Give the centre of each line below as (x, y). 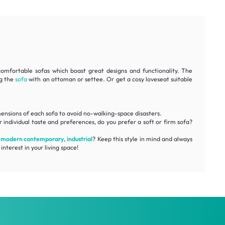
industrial (80, 139)
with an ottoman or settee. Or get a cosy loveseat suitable (110, 79)
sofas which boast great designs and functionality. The (113, 70)
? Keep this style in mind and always (143, 139)
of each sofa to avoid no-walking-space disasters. (91, 113)
